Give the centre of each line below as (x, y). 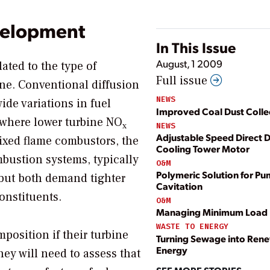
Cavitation (179, 186)
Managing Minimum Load (212, 212)
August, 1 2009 (189, 64)
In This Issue (196, 47)
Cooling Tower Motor (203, 148)
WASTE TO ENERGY (192, 227)
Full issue (183, 81)
